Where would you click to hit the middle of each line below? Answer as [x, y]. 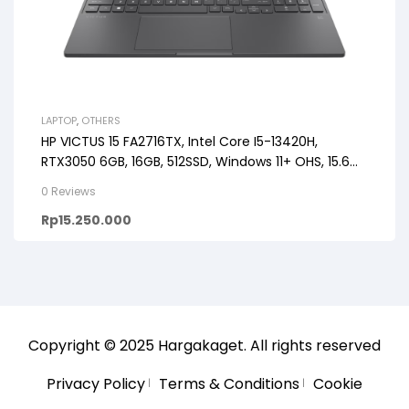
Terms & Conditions [229, 383]
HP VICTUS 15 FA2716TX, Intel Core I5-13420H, [179, 141]
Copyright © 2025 [93, 345]
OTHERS [101, 120]
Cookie [338, 383]
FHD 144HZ [73, 181]
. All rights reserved [312, 345]
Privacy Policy [96, 383]
